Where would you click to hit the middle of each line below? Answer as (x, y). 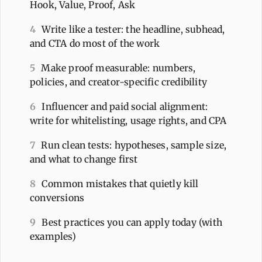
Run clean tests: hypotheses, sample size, (134, 145)
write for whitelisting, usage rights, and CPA (128, 120)
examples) (53, 236)
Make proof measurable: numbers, (118, 68)
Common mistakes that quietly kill (120, 183)
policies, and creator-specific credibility (118, 82)
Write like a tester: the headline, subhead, (133, 29)
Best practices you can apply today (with (132, 222)
